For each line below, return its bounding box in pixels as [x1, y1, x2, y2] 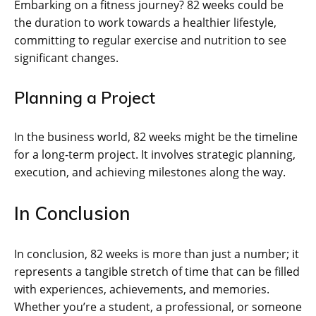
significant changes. [14, 50, 119, 66]
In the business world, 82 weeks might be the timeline [14, 129, 298, 145]
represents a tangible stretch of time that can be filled [14, 264, 300, 280]
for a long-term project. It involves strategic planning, [14, 147, 296, 163]
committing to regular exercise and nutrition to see [14, 32, 286, 49]
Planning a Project [14, 87, 155, 109]
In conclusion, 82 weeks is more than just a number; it [14, 246, 299, 262]
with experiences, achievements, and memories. [14, 281, 269, 298]
